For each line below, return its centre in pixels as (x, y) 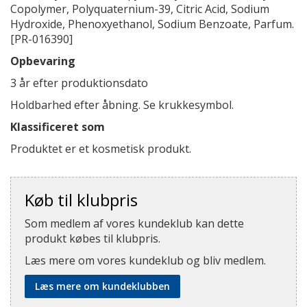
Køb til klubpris (81, 200)
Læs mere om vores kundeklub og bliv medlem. (145, 260)
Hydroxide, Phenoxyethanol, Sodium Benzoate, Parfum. (152, 24)
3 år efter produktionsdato (79, 83)
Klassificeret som (58, 127)
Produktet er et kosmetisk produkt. (101, 149)
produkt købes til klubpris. (93, 238)
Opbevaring (43, 61)
